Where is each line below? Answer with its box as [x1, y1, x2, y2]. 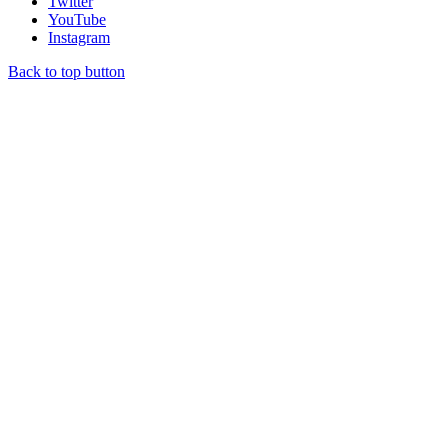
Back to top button [8, 62, 125, 80]
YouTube [48, 10, 106, 28]
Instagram [48, 28, 110, 46]
